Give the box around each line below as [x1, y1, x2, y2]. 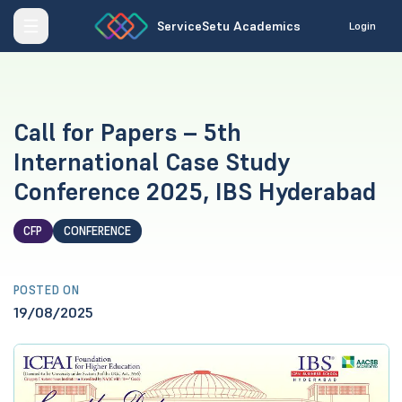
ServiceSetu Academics [156, 17, 301, 34]
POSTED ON [13, 283, 80, 298]
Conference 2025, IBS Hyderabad [13, 175, 376, 207]
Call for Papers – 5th [13, 116, 241, 148]
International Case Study [13, 145, 290, 178]
